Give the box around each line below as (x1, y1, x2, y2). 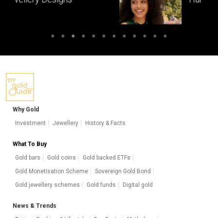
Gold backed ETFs (83, 154, 130, 162)
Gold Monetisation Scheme (15, 168, 88, 175)
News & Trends (13, 202, 56, 210)
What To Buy (13, 141, 47, 148)
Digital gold (123, 182, 153, 189)
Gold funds (87, 182, 116, 189)
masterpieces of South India (99, 4, 205, 15)
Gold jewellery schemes (15, 182, 80, 189)
